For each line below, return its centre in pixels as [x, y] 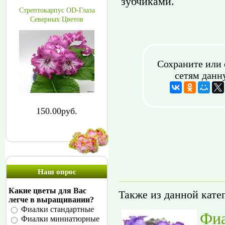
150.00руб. [57, 111]
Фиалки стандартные [58, 209]
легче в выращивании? [51, 200]
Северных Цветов [57, 19]
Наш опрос [57, 172]
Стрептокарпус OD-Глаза [57, 10]
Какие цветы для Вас [47, 191]
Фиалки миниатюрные [60, 219]
